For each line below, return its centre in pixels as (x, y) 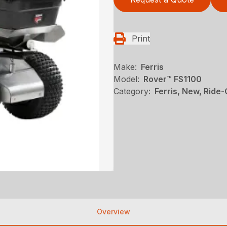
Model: (126, 79)
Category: (132, 91)
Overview (113, 212)
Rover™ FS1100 (173, 79)
